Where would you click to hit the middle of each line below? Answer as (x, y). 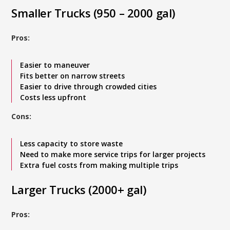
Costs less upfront (53, 97)
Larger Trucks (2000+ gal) (79, 189)
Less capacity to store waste (72, 143)
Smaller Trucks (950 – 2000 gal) (93, 13)
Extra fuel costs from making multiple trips (99, 165)
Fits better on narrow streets (73, 76)
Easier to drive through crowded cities (90, 87)
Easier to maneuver (56, 65)
